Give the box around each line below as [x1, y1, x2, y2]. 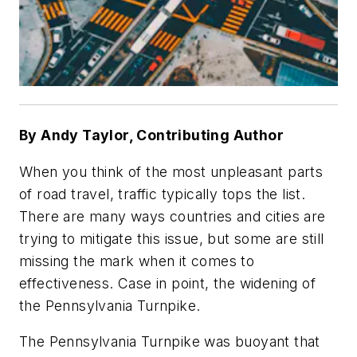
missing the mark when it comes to [19, 252, 255, 269]
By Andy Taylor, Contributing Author [19, 126, 284, 143]
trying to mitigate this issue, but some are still [19, 229, 324, 247]
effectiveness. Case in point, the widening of [19, 274, 316, 292]
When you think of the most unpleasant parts [19, 163, 324, 180]
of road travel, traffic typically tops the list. [19, 185, 306, 202]
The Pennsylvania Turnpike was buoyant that [19, 333, 320, 351]
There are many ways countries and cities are [19, 207, 326, 225]
